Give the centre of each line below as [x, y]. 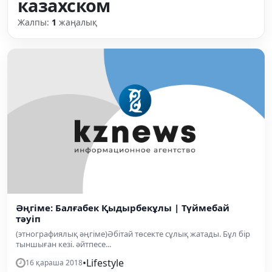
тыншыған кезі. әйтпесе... [63, 244]
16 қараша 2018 [54, 262]
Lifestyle [105, 263]
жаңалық [77, 22]
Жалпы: [35, 22]
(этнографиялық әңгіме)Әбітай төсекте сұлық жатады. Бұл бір [133, 233]
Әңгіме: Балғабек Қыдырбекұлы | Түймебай [123, 207]
